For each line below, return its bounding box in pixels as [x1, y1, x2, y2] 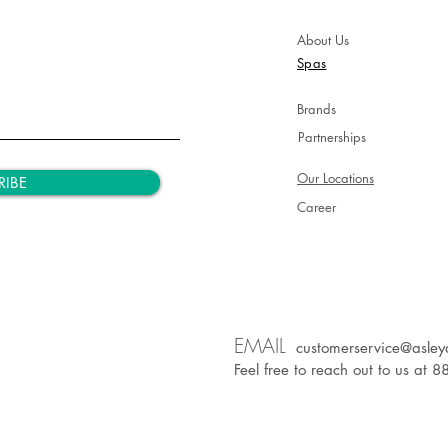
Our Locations [297, 169, 374, 188]
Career [297, 198, 336, 217]
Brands [297, 100, 336, 119]
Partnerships [298, 128, 366, 147]
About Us [297, 31, 349, 50]
